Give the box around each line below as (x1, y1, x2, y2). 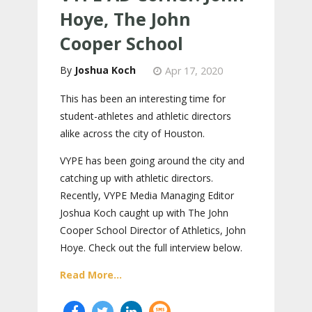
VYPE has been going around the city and (60, 154, 244, 167)
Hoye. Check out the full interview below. (60, 241, 242, 254)
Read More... (60, 268, 122, 281)
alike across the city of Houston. (60, 127, 205, 140)
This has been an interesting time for (60, 92, 226, 105)
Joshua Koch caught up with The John (60, 206, 228, 219)
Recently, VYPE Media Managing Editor (60, 189, 234, 202)
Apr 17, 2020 (165, 64, 223, 77)
